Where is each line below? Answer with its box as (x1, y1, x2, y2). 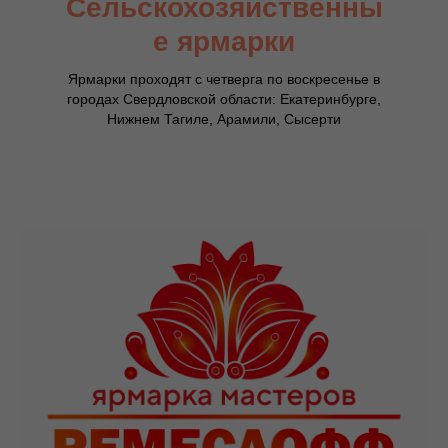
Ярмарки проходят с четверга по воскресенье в (68, 71, 380, 88)
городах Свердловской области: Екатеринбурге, (67, 91, 381, 108)
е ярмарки (153, 26, 295, 58)
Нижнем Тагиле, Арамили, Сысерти (107, 111, 341, 128)
